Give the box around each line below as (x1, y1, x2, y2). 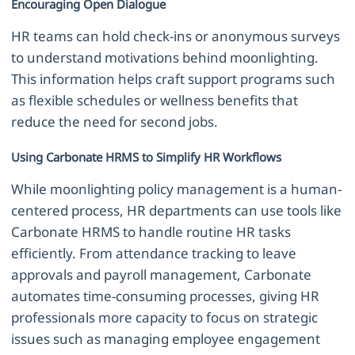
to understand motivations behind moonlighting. (11, 48, 319, 67)
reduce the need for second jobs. (11, 112, 219, 131)
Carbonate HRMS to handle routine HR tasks (11, 222, 292, 241)
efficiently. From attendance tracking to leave (11, 243, 297, 262)
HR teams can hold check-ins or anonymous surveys (11, 26, 341, 45)
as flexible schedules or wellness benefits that (11, 90, 299, 109)
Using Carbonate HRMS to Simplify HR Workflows (11, 148, 282, 165)
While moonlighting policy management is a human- (11, 179, 342, 198)
